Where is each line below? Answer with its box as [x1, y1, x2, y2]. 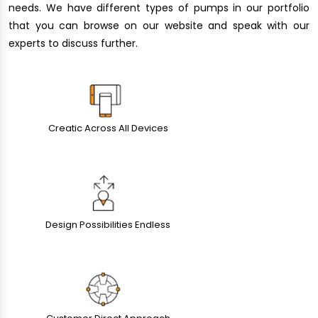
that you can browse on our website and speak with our [9, 18, 309, 33]
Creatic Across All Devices [48, 121, 168, 135]
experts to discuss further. [9, 35, 138, 50]
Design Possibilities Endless [45, 217, 170, 231]
